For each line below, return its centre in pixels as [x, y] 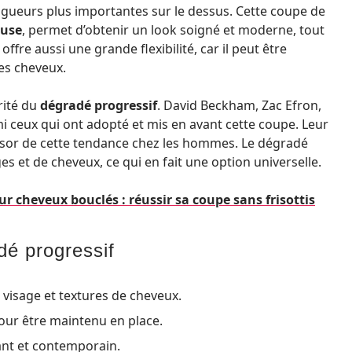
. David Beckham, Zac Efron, [239, 105]
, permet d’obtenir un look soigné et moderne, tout [173, 30]
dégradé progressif [99, 105]
